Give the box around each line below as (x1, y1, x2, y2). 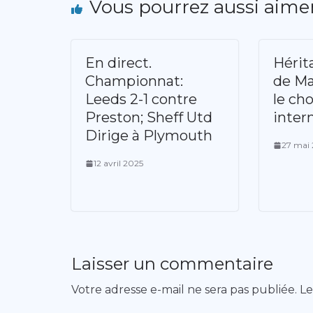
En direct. (85, 54, 152, 72)
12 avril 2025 (94, 158, 143, 169)
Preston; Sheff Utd (85, 109, 212, 126)
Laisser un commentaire (71, 254, 273, 275)
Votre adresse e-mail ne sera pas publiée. (71, 283, 297, 297)
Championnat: (85, 73, 183, 90)
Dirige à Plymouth (85, 127, 212, 145)
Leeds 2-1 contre (85, 91, 197, 108)
